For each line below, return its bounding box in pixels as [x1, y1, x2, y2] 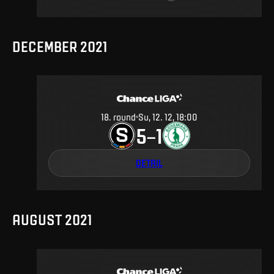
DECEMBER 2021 [12, 37, 107, 55]
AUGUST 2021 [12, 211, 92, 229]
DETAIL [136, 157, 163, 168]
